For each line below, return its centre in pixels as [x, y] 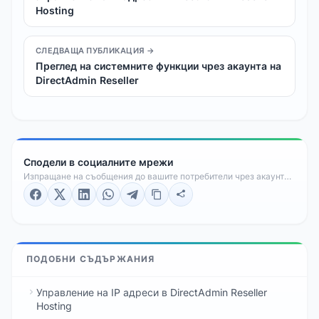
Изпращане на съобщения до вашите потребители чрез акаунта [156, 176]
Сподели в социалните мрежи [98, 162]
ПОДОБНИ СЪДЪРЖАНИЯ [91, 258]
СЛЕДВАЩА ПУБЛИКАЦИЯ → [95, 50]
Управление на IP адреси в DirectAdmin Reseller [152, 292]
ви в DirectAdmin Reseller [76, 187]
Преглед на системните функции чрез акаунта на [158, 66]
